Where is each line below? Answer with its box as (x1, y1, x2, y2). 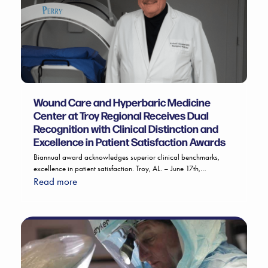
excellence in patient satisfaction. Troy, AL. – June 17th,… (33, 163, 206, 173)
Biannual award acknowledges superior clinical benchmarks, (33, 152, 220, 162)
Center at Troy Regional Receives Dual (33, 107, 209, 123)
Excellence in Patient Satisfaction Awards (33, 133, 226, 149)
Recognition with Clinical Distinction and (33, 120, 218, 136)
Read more (33, 175, 77, 187)
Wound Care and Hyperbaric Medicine (33, 94, 211, 109)
